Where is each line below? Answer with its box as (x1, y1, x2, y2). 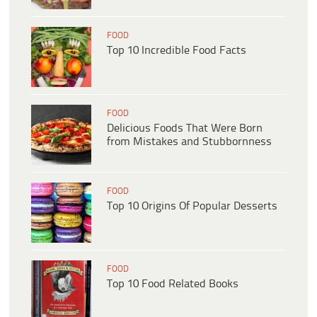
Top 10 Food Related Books (107, 278, 238, 291)
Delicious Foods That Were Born (107, 122, 263, 135)
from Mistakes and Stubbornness (107, 136, 272, 149)
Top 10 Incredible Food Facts (107, 45, 246, 57)
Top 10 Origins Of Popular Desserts (107, 200, 277, 213)
